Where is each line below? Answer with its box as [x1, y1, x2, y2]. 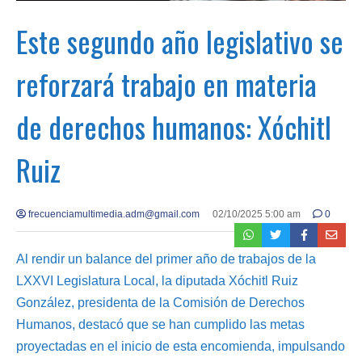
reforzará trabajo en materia [16, 61, 317, 105]
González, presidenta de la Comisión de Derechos [16, 295, 305, 309]
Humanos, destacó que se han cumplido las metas [16, 317, 305, 331]
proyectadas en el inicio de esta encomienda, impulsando [16, 339, 345, 353]
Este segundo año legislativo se [16, 19, 343, 62]
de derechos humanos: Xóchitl [16, 104, 331, 148]
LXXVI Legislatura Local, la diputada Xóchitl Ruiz [16, 273, 298, 288]
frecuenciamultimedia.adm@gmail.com [26, 208, 200, 220]
